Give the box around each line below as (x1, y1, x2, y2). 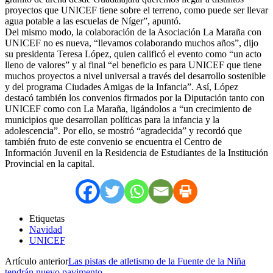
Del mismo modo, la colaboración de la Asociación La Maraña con (5, 26, 261, 37)
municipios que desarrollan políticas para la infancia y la (5, 114, 219, 125)
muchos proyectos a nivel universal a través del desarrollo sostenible (5, 70, 266, 81)
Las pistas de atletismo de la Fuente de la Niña (68, 255, 246, 266)
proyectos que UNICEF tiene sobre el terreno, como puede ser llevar (5, 4, 268, 15)
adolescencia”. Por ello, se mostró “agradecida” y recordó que (5, 125, 242, 136)
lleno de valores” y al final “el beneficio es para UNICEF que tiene (5, 59, 261, 70)
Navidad (29, 224, 62, 235)
